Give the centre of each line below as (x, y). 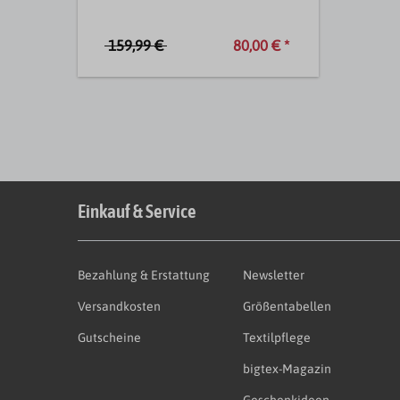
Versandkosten (119, 306)
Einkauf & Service (137, 210)
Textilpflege (276, 337)
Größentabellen (287, 306)
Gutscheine (109, 337)
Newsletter (273, 275)
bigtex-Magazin (287, 368)
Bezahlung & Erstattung (144, 275)
